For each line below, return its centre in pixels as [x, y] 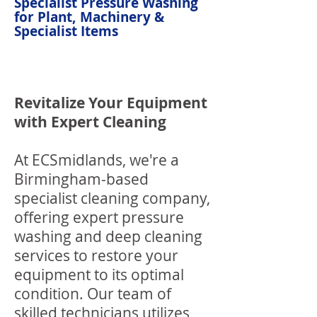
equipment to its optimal [99, 275]
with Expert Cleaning [90, 122]
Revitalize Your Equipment [111, 103]
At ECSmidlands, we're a [97, 160]
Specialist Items [66, 31]
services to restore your [96, 255]
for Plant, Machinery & [89, 17]
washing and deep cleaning [108, 236]
